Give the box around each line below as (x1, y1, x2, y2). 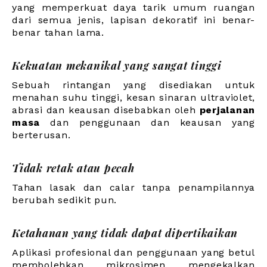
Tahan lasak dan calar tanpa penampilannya (12, 182, 255, 194)
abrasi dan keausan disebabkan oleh (12, 104, 200, 116)
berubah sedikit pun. (12, 194, 117, 206)
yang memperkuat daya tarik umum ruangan (12, 2, 255, 14)
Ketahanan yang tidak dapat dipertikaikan (12, 226, 238, 241)
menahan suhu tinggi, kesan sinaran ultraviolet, (12, 92, 255, 104)
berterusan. (12, 129, 71, 141)
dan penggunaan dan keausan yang (40, 117, 255, 129)
